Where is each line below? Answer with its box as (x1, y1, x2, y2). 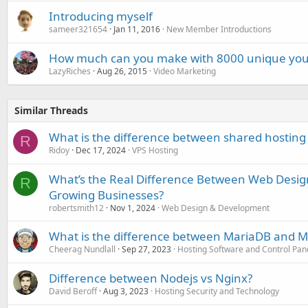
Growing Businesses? (49, 187, 164, 203)
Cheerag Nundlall (49, 243, 115, 255)
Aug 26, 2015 (97, 65, 147, 77)
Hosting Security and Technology (155, 285, 279, 297)
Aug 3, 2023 (103, 285, 148, 297)
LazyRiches (49, 65, 91, 77)
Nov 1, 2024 (110, 202, 155, 214)
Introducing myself (49, 8, 153, 24)
